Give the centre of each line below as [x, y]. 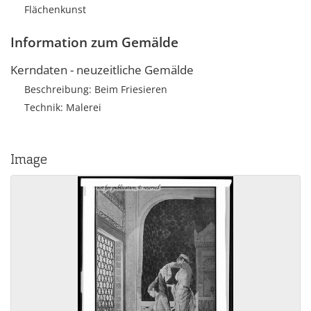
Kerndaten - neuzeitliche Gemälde [102, 70]
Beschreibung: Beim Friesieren [96, 89]
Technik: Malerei [63, 107]
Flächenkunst [55, 9]
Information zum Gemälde [94, 42]
